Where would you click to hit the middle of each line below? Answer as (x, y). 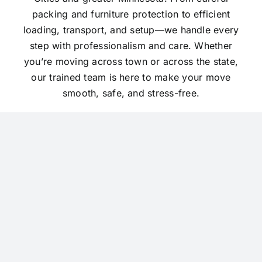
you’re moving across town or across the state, (131, 61)
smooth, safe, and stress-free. (131, 93)
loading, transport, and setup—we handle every (131, 30)
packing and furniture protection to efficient (131, 14)
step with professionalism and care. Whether (131, 45)
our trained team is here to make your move (131, 77)
